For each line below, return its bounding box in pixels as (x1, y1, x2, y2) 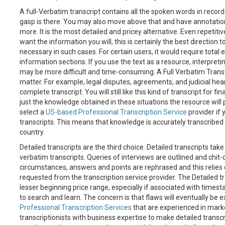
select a (19, 108, 46, 116)
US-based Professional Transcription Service (45, 108, 187, 116)
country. (19, 128, 45, 136)
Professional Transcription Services (19, 203, 132, 211)
